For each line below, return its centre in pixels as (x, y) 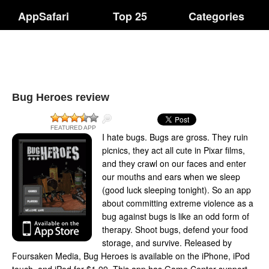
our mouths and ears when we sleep (171, 177)
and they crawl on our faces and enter (174, 163)
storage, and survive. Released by (167, 243)
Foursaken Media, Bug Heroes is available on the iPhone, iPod (131, 256)
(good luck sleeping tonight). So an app (177, 190)
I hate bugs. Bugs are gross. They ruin (175, 137)
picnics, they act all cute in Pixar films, (174, 150)
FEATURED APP (73, 128)
